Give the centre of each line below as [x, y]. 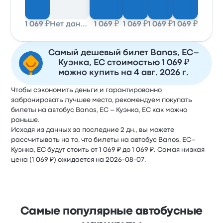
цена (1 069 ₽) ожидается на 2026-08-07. [79, 160]
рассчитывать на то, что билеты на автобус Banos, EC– [104, 140]
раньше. [26, 120]
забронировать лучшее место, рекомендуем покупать [102, 100]
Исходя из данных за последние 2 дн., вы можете [93, 130]
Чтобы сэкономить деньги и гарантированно [87, 90]
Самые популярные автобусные [111, 212]
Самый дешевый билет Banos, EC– [123, 53]
